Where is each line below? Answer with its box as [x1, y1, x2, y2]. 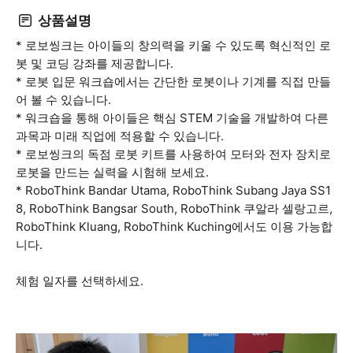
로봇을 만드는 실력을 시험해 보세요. [16, 165, 209, 180]
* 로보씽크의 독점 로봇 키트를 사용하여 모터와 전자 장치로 [16, 147, 331, 162]
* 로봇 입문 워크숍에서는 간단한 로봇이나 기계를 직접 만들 [16, 74, 331, 89]
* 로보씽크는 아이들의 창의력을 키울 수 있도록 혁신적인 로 [16, 38, 331, 53]
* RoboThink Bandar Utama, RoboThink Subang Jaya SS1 [16, 183, 331, 198]
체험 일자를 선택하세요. [16, 273, 143, 288]
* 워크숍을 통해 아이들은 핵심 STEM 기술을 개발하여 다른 [16, 110, 329, 125]
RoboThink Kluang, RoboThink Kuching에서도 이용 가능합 [16, 219, 333, 234]
